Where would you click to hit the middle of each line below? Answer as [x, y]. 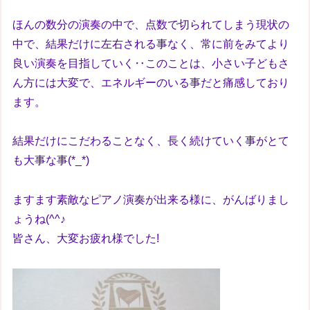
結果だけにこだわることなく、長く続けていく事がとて [151, 141]
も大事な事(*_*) [51, 161]
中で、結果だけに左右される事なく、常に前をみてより [151, 44]
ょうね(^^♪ [39, 219]
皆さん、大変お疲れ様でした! [86, 239]
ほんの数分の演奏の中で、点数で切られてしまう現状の [151, 24]
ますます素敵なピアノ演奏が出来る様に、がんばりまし [151, 200]
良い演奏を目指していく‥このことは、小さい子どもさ [151, 63]
